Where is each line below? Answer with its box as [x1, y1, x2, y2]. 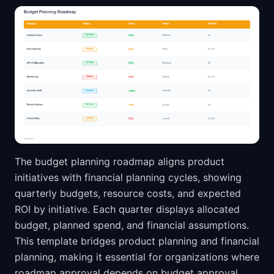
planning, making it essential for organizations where [15, 251, 259, 264]
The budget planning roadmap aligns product [15, 155, 224, 168]
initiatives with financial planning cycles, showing [15, 171, 242, 184]
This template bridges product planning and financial [15, 235, 259, 248]
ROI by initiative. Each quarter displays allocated [15, 203, 240, 216]
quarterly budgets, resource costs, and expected [15, 187, 241, 200]
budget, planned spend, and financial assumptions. [15, 219, 249, 232]
